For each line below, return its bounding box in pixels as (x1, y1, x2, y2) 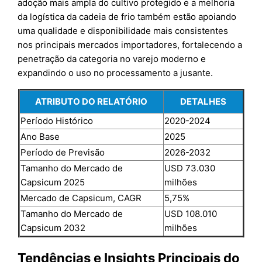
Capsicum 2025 (20, 176, 85, 188)
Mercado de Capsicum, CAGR (20, 192, 142, 204)
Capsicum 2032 (20, 222, 85, 233)
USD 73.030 (164, 162, 215, 174)
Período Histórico (20, 115, 93, 126)
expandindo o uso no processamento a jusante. (18, 67, 213, 78)
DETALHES (180, 95, 226, 107)
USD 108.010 (164, 208, 217, 219)
